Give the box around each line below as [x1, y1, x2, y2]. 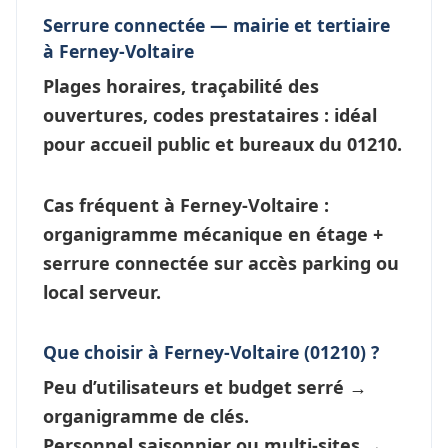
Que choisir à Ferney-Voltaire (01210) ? [43, 339, 379, 364]
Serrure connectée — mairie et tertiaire [43, 12, 390, 37]
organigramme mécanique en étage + [43, 221, 383, 246]
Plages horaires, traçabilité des [43, 73, 319, 98]
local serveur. [43, 279, 161, 304]
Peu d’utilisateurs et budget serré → [43, 374, 367, 399]
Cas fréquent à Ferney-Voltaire [43, 192, 319, 217]
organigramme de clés [43, 403, 244, 428]
